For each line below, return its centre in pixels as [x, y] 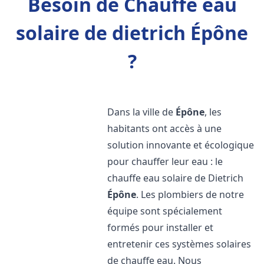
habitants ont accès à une [165, 128]
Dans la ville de [142, 112]
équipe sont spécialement [165, 211]
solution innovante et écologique [181, 145]
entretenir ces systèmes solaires [179, 244]
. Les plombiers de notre [190, 194]
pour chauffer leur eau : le [165, 161]
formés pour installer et [161, 227]
